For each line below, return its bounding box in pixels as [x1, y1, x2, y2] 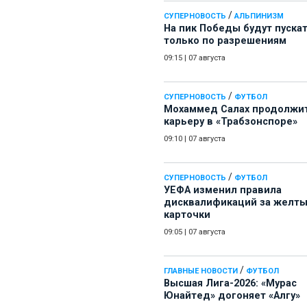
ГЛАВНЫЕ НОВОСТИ [164, 267, 238, 276]
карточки [164, 209, 210, 221]
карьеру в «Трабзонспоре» [164, 116, 297, 128]
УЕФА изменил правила [164, 184, 282, 197]
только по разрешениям [164, 35, 286, 47]
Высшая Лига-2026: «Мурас [164, 278, 297, 290]
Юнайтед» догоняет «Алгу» [164, 290, 300, 302]
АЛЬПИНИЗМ [234, 12, 284, 21]
